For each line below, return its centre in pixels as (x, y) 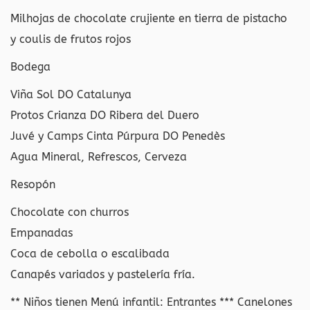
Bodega (30, 67)
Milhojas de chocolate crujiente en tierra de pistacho (149, 18)
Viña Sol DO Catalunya (71, 94)
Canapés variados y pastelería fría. (103, 274)
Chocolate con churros (70, 212)
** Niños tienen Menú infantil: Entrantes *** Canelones (151, 302)
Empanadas (42, 233)
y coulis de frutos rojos (71, 39)
